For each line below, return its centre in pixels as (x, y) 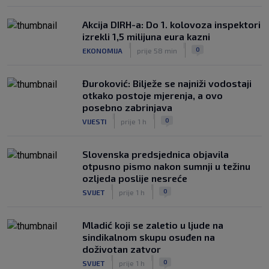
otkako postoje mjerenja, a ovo (153, 95)
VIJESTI (94, 121)
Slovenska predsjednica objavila (156, 154)
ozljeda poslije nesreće (135, 178)
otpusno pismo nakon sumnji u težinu (166, 166)
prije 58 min (157, 50)
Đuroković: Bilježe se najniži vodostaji (167, 83)
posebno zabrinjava (127, 107)
